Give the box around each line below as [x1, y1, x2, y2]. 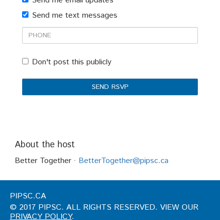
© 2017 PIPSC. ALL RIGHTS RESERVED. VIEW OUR [10, 202, 198, 213]
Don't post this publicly [32, 56, 111, 68]
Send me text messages [32, 10, 117, 21]
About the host [15, 138, 75, 151]
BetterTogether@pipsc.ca [79, 155, 168, 166]
